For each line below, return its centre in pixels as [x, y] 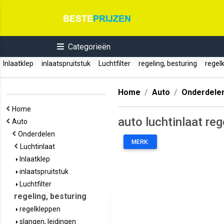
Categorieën [89, 47]
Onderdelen [38, 134]
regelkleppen [39, 209]
